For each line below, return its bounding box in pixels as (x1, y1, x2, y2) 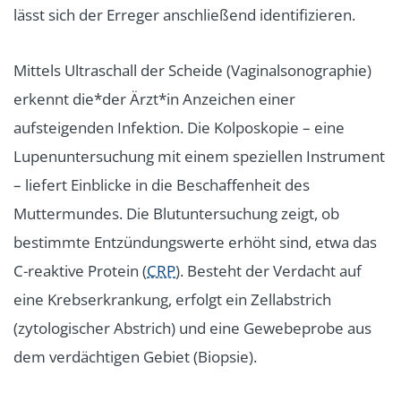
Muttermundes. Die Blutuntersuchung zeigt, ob (13, 203, 339, 225)
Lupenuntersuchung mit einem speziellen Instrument (13, 146, 385, 167)
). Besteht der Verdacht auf (175, 260, 362, 282)
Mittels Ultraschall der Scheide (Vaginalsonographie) (13, 60, 371, 81)
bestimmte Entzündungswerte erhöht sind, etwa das (13, 232, 377, 253)
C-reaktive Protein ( (13, 260, 147, 282)
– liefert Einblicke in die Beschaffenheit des (13, 175, 310, 196)
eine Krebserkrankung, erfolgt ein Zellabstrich (13, 289, 331, 311)
